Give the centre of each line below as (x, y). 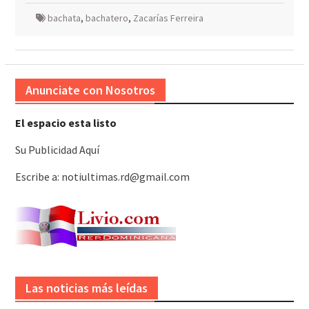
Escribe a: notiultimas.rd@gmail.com (102, 177)
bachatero (107, 18)
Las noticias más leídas (86, 288)
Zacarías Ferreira (168, 18)
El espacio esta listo (66, 123)
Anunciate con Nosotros (90, 90)
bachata (64, 18)
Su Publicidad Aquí (57, 150)
